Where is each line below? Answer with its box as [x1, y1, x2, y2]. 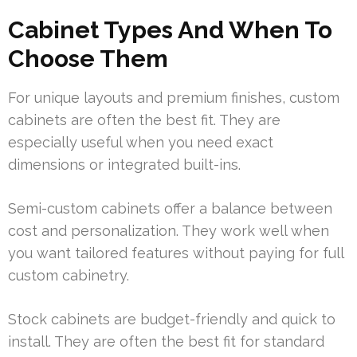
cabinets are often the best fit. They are [8, 112, 280, 129]
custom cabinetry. [8, 267, 129, 284]
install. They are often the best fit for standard [8, 333, 324, 351]
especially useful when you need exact [8, 134, 273, 151]
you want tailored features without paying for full [8, 245, 343, 262]
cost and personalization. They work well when [8, 222, 329, 240]
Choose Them [8, 45, 168, 73]
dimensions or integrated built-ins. [8, 156, 241, 174]
